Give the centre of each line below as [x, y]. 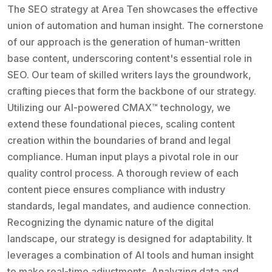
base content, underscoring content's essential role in [130, 58]
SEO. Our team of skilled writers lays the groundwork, [129, 74]
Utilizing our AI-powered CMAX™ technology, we [119, 107]
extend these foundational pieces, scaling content [121, 124]
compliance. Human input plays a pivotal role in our [123, 156]
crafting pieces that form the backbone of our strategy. [132, 91]
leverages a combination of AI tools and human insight [131, 255]
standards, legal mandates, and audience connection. [129, 206]
